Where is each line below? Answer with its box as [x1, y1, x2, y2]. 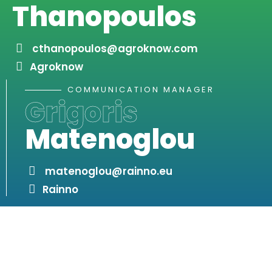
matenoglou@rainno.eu [44, 164, 172, 179]
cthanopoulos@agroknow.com [32, 41, 198, 56]
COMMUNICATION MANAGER [67, 84, 214, 96]
